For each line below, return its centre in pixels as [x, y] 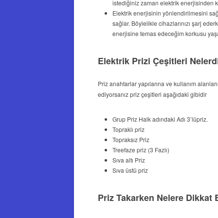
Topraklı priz [128, 129]
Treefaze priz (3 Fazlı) [141, 149]
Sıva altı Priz [128, 160]
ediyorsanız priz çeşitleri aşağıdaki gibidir [152, 94]
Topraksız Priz [131, 139]
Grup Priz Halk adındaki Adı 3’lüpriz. [160, 119]
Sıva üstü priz [130, 170]
